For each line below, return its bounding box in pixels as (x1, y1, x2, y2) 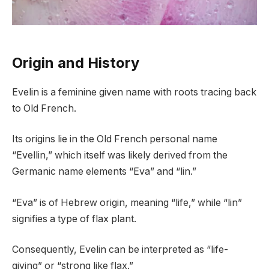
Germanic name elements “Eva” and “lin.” (12, 166, 196, 178)
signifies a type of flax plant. (12, 213, 136, 225)
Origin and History (12, 53, 139, 71)
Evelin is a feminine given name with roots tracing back (12, 86, 256, 98)
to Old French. (12, 102, 76, 114)
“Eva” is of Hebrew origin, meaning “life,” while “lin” (12, 196, 242, 208)
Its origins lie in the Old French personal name (12, 133, 217, 145)
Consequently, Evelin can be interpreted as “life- (12, 244, 228, 256)
